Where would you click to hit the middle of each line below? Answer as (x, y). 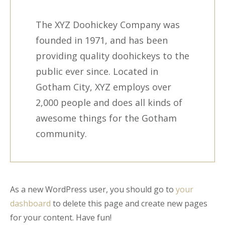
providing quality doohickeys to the (113, 56)
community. (61, 134)
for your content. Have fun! (61, 217)
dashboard (30, 203)
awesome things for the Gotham (106, 118)
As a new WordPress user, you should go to (93, 189)
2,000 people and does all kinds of (109, 102)
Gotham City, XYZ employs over (103, 87)
